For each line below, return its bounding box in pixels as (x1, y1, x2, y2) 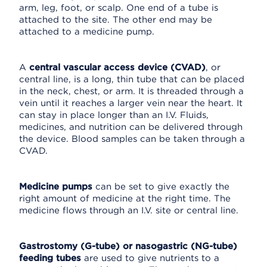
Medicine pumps (19, 181, 92, 192)
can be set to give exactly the (92, 181, 229, 192)
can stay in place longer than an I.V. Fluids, (19, 110, 209, 120)
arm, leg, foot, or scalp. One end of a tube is (19, 2, 218, 13)
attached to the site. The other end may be (19, 14, 212, 25)
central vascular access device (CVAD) (29, 62, 206, 73)
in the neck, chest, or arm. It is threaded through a (19, 86, 244, 97)
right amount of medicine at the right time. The (19, 193, 231, 204)
